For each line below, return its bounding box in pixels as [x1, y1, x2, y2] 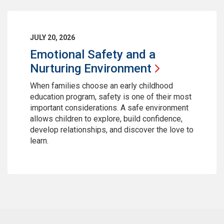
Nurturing [30, 61, 84, 76]
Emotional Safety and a [30, 47, 155, 62]
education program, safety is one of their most [30, 92, 191, 102]
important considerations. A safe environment [30, 103, 188, 113]
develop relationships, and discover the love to [30, 125, 193, 135]
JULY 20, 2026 [30, 33, 75, 42]
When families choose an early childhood [30, 81, 173, 91]
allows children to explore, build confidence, [30, 114, 182, 124]
